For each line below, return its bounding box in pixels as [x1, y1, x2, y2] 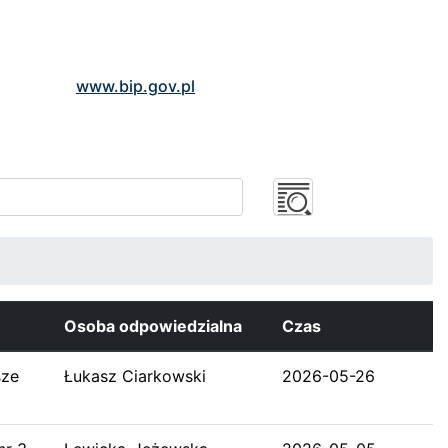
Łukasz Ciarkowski [64, 365, 206, 386]
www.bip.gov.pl [76, 75, 195, 96]
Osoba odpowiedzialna [64, 315, 242, 336]
